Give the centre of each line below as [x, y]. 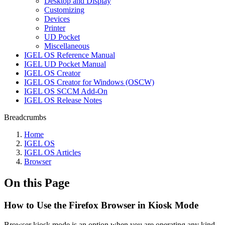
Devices [57, 19]
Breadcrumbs [25, 117]
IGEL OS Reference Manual [70, 55]
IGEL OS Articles [52, 152]
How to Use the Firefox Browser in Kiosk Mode [101, 205]
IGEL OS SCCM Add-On [66, 91]
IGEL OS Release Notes [63, 100]
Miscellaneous [67, 46]
